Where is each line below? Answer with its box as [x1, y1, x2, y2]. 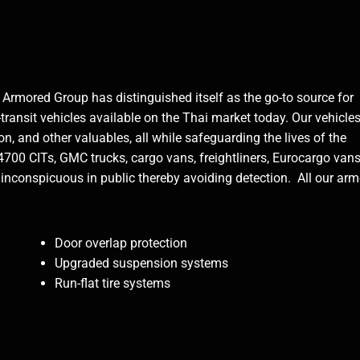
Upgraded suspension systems [55, 256, 229, 272]
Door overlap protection [55, 235, 188, 252]
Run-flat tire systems [55, 276, 171, 292]
